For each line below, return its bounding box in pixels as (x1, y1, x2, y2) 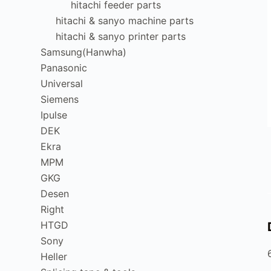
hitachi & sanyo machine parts (56, 15, 194, 27)
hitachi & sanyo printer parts (56, 30, 186, 42)
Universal (41, 77, 83, 90)
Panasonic (41, 62, 88, 74)
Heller (41, 250, 68, 263)
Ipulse (41, 109, 68, 121)
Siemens (41, 93, 79, 105)
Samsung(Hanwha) (41, 46, 127, 58)
